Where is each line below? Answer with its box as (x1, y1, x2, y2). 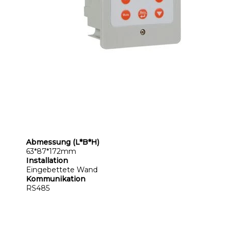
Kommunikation (26, 174, 85, 184)
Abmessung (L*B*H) (26, 137, 99, 147)
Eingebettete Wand (26, 165, 98, 174)
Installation (26, 155, 68, 165)
